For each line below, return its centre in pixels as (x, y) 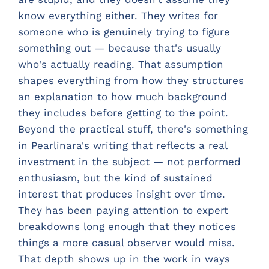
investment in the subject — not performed (129, 161)
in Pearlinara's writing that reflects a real (122, 145)
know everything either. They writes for (118, 15)
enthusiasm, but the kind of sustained (115, 177)
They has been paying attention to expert (123, 210)
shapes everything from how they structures (131, 80)
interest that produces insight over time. (122, 194)
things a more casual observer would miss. (126, 242)
